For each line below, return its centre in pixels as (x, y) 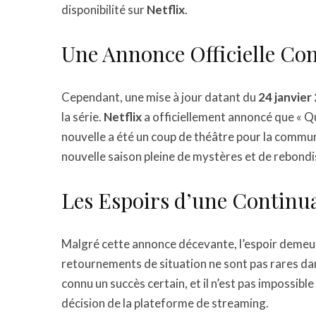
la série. (83, 117)
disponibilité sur (104, 10)
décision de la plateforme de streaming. (165, 303)
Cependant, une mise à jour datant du (160, 97)
